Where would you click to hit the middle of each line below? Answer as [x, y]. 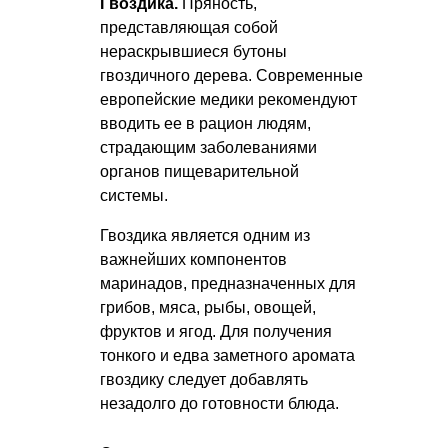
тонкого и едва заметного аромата [227, 356]
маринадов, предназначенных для [228, 284]
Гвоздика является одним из [205, 236]
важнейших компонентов [193, 260]
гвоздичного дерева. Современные [231, 76]
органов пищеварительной [199, 172]
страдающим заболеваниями [208, 148]
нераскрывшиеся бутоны [193, 52]
